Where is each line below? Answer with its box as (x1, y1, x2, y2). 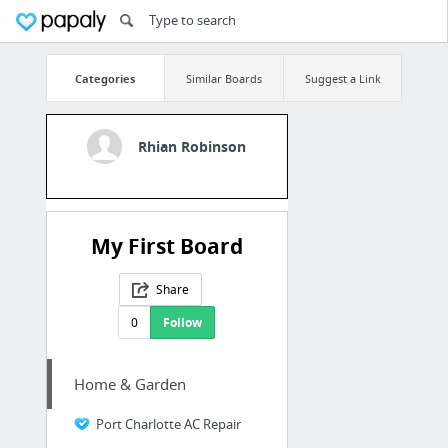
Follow (163, 314, 203, 332)
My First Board (90, 232, 243, 262)
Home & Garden (73, 374, 186, 395)
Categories (75, 70, 136, 86)
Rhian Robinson (138, 137, 247, 157)
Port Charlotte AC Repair (95, 415, 241, 434)
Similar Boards (185, 70, 262, 86)
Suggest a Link (304, 70, 381, 86)
